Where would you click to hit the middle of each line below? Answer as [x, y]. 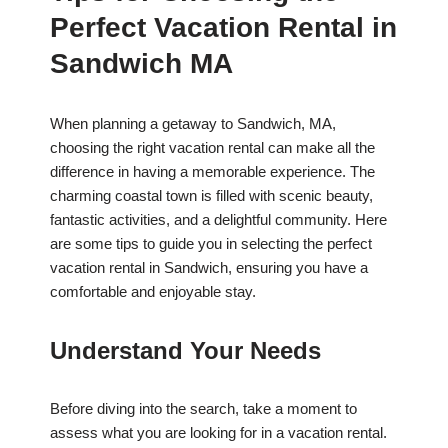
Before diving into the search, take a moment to [203, 409]
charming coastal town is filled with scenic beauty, [211, 196]
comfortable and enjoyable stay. [153, 292]
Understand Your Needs [185, 351]
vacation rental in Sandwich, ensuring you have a [209, 268]
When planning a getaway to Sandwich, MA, [193, 124]
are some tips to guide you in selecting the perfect [211, 244]
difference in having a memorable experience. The [212, 172]
